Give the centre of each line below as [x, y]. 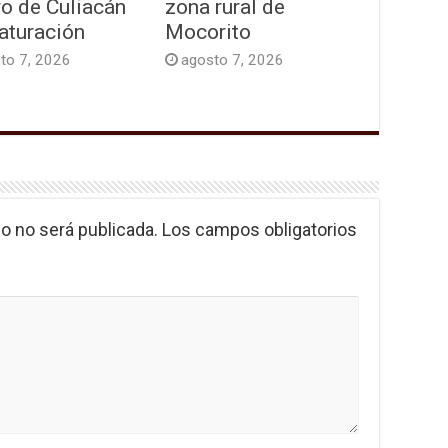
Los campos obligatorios [259, 229]
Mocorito [207, 31]
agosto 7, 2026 [232, 59]
